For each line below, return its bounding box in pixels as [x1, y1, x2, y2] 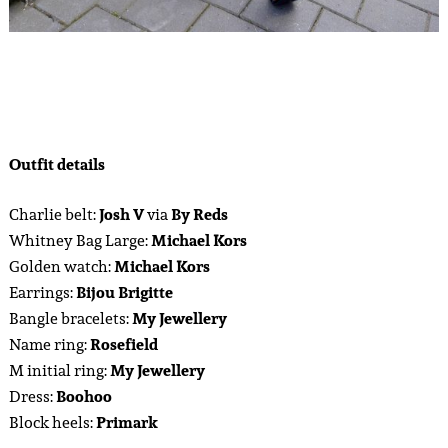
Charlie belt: [8, 202, 99, 228]
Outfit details [8, 152, 105, 178]
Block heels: [8, 410, 96, 436]
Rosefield [89, 332, 158, 358]
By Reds [170, 202, 228, 228]
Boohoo [55, 384, 112, 410]
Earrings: [8, 280, 76, 306]
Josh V [98, 202, 144, 228]
